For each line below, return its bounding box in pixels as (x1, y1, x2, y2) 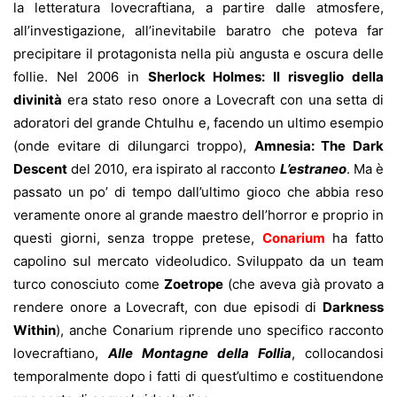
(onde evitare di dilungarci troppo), (13, 137, 254, 155)
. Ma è (346, 160, 385, 178)
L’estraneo (279, 160, 346, 178)
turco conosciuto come (13, 276, 164, 293)
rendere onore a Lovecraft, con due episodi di (13, 299, 323, 316)
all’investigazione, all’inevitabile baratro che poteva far (13, 22, 384, 40)
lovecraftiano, (13, 345, 108, 362)
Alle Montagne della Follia (108, 345, 292, 362)
